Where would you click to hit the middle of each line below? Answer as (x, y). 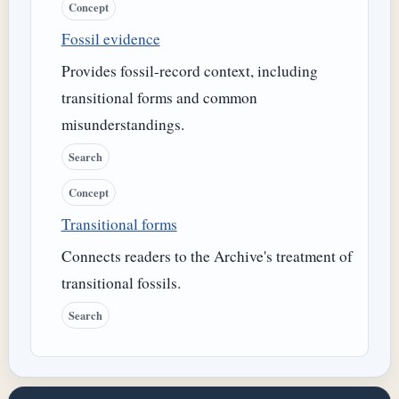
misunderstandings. (122, 125)
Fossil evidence (110, 39)
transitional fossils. (121, 282)
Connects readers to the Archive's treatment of (207, 256)
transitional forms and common (159, 98)
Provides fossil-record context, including (189, 71)
